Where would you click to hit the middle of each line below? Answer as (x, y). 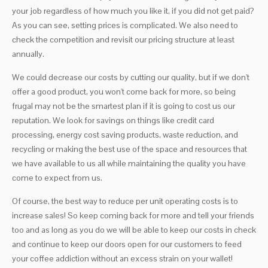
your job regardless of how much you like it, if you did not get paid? (133, 11)
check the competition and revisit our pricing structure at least (123, 40)
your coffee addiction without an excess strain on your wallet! (122, 259)
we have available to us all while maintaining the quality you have (129, 164)
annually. (28, 54)
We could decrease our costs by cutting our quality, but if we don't (131, 77)
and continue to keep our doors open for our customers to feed (127, 244)
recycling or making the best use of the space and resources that (130, 149)
